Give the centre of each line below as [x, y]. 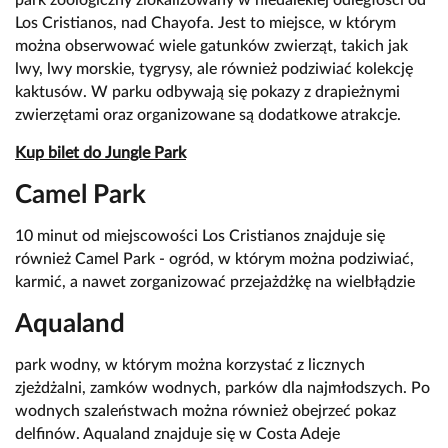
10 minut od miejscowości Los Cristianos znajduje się [200, 236]
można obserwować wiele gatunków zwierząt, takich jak [211, 46]
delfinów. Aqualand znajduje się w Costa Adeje [177, 434]
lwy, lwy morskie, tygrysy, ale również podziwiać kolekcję [214, 69]
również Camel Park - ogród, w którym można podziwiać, [214, 259]
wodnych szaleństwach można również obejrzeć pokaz [205, 411]
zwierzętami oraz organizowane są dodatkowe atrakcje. [208, 115]
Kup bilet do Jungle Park [100, 153]
